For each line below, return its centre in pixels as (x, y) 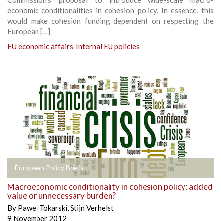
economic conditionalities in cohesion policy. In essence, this (110, 10)
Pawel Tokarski (42, 207)
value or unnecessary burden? (62, 195)
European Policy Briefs (49, 167)
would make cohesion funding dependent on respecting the (110, 20)
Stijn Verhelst (92, 207)
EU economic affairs (40, 46)
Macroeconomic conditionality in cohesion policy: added (110, 186)
